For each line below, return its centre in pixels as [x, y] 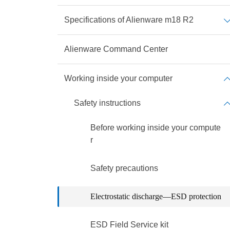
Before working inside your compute [156, 128]
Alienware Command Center [116, 49]
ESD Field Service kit [129, 225]
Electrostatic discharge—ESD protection [156, 196]
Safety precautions [124, 168]
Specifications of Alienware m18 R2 [129, 20]
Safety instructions [107, 103]
